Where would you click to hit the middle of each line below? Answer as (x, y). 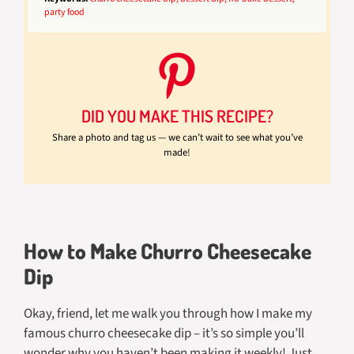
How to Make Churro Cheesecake (168, 251)
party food (65, 12)
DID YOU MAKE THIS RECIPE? (177, 116)
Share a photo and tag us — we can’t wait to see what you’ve (177, 137)
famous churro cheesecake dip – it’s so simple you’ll (164, 334)
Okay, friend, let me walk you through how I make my (168, 314)
